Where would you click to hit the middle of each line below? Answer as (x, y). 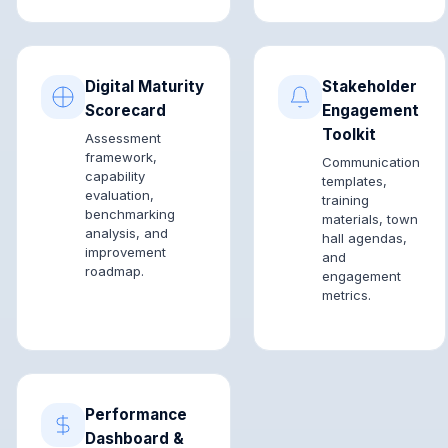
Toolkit (349, 135)
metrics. (347, 294)
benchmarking (130, 213)
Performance (136, 414)
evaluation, (119, 194)
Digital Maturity (144, 87)
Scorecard (125, 111)
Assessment (123, 137)
